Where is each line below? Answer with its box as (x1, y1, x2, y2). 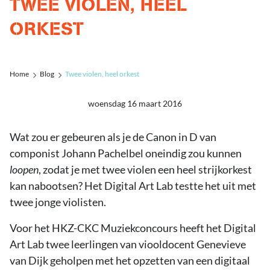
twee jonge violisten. (10, 195, 106, 209)
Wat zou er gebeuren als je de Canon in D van (10, 130, 216, 143)
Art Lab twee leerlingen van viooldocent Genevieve (10, 237, 246, 251)
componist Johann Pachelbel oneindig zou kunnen (10, 146, 242, 160)
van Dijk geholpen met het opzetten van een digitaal (10, 254, 250, 267)
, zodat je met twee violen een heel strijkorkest (39, 163, 252, 176)
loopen (10, 163, 39, 176)
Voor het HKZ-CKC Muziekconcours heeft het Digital (10, 221, 256, 234)
